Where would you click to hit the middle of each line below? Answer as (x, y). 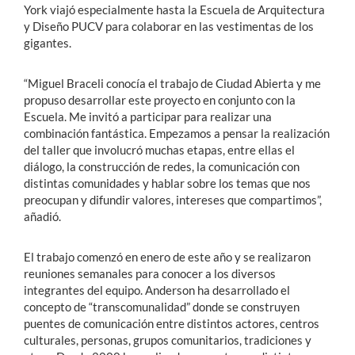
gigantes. (48, 43)
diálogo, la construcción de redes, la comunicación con (162, 167)
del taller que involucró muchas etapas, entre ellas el (159, 150)
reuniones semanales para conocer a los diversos (150, 274)
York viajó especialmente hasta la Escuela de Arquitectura (174, 10)
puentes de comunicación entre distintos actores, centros (172, 324)
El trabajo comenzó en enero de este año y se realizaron (167, 257)
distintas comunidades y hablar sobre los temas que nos (167, 183)
